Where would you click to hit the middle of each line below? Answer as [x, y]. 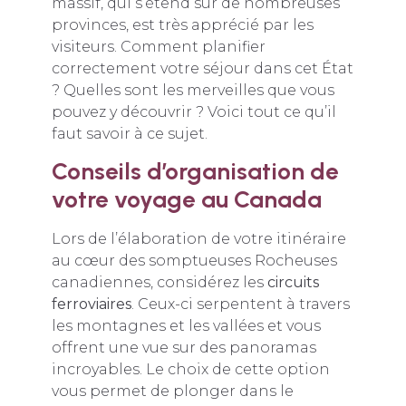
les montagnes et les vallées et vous [186, 326]
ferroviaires [91, 304]
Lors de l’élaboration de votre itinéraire [198, 239]
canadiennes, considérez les [159, 283]
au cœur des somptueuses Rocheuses [194, 261]
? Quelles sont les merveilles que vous [193, 90]
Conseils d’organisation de [195, 172]
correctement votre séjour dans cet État [202, 68]
